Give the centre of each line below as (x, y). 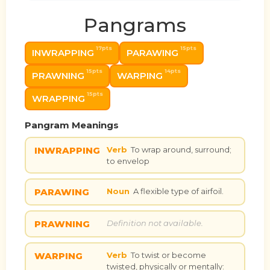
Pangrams (135, 25)
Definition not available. (155, 223)
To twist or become (168, 255)
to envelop (128, 161)
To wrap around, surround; (181, 149)
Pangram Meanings (72, 125)
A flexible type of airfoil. (178, 191)
